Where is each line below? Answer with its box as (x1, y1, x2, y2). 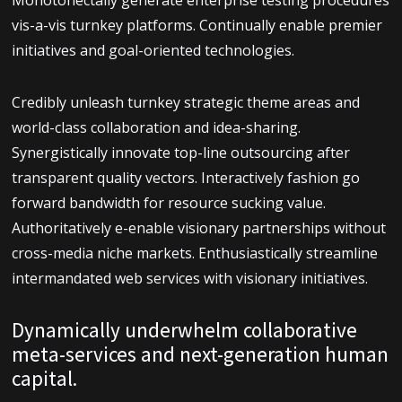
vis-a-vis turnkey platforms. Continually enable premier (11, 15, 382, 36)
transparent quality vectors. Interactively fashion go (11, 168, 360, 188)
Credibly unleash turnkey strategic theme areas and (11, 92, 360, 113)
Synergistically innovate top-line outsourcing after (11, 143, 350, 163)
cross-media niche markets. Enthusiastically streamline (11, 243, 378, 264)
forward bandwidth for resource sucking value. (11, 193, 326, 214)
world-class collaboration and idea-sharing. (11, 118, 301, 138)
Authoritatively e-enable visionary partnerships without (11, 218, 386, 239)
